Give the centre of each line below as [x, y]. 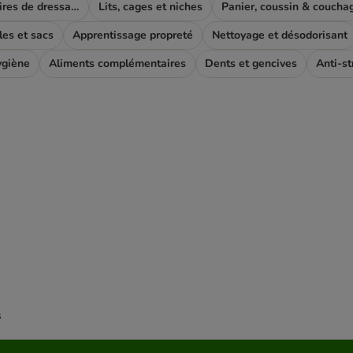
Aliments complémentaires [117, 63]
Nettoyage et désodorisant [280, 35]
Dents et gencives [251, 63]
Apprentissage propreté [133, 35]
